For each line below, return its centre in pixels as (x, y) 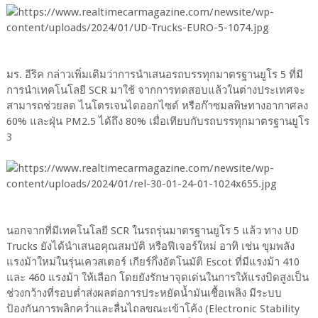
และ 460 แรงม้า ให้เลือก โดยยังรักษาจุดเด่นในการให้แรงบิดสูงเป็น (157, 278)
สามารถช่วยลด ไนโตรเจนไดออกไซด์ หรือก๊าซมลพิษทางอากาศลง (157, 106)
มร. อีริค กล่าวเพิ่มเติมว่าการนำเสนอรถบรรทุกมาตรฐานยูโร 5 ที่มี (154, 75)
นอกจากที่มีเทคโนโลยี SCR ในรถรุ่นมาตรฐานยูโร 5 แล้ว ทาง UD (152, 231)
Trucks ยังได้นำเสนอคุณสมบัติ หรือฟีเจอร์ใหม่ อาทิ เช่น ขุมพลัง (150, 247)
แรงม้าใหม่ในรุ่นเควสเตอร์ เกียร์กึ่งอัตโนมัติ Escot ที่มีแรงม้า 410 (153, 262)
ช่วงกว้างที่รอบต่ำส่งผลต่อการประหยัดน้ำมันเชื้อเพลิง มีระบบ (144, 294)
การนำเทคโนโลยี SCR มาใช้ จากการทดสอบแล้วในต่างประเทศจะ (155, 91)
